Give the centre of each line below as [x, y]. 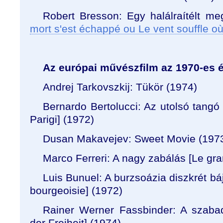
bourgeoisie [58, 190]
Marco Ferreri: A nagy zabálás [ [117, 158]
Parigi [44, 119]
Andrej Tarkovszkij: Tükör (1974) [120, 87]
